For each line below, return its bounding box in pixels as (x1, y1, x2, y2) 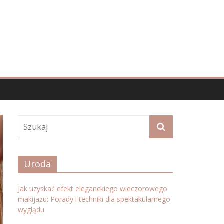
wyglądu (18, 205, 44, 214)
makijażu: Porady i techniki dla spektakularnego (18, 194, 170, 204)
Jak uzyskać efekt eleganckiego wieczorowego (18, 184, 167, 193)
